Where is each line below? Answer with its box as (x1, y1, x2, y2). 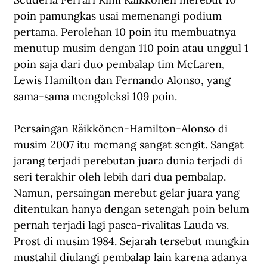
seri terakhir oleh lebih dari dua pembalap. (14, 170, 229, 184)
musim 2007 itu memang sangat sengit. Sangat (14, 138, 247, 152)
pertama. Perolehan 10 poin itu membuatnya (14, 25, 239, 39)
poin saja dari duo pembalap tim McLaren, (14, 57, 228, 72)
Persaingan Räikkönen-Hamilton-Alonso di (14, 122, 231, 136)
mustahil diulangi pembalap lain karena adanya (14, 250, 250, 265)
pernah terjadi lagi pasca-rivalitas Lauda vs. (14, 218, 232, 232)
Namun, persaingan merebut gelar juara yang (14, 186, 243, 200)
